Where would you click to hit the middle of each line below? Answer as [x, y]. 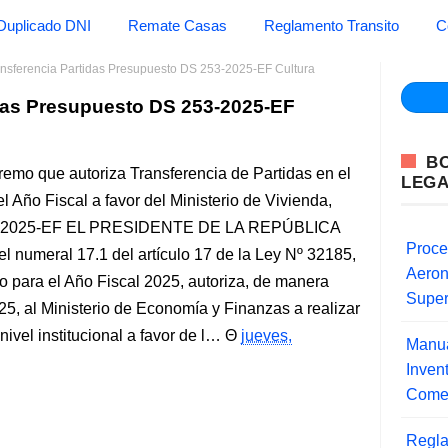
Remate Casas [177, 25]
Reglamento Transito [331, 25]
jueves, [266, 335]
